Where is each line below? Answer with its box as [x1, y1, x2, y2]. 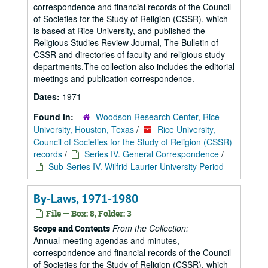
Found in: [33, 111, 76, 123]
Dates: [33, 90, 62, 102]
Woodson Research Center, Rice [96, 111, 220, 123]
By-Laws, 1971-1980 [33, 191, 138, 206]
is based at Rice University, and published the [33, 25, 205, 36]
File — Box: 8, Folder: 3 [44, 208, 132, 219]
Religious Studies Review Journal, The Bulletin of [33, 36, 218, 48]
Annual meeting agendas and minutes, [33, 234, 179, 246]
